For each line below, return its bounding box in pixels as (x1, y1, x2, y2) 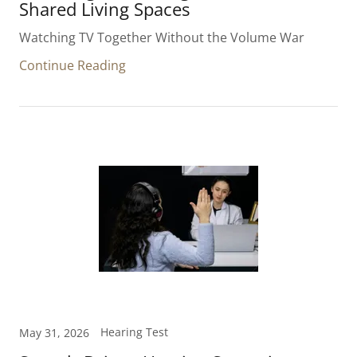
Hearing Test (100, 324, 168, 339)
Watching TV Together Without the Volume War (19, 29, 304, 46)
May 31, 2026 (19, 325, 89, 340)
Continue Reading (19, 57, 126, 74)
